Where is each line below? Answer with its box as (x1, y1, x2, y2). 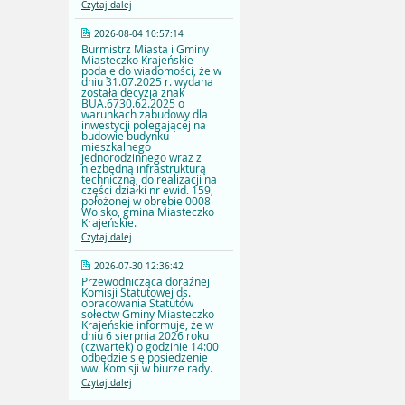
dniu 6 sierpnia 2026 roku (81, 328, 209, 344)
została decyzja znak (81, 85, 184, 100)
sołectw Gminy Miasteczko (81, 306, 214, 322)
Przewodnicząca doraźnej (81, 274, 210, 289)
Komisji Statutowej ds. (81, 285, 191, 300)
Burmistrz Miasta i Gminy (81, 42, 209, 57)
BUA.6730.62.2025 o (81, 96, 184, 111)
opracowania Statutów (81, 296, 193, 311)
